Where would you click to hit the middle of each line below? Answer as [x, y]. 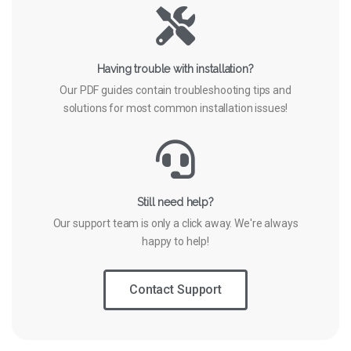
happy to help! [175, 242]
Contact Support [175, 290]
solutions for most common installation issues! [175, 109]
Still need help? [175, 203]
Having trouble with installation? [175, 69]
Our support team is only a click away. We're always [175, 224]
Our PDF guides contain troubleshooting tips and [175, 90]
